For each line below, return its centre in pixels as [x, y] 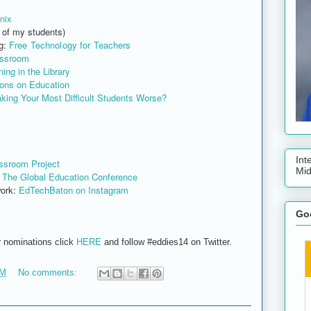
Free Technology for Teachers [70, 44]
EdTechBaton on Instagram [72, 190]
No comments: [49, 272]
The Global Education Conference [70, 176]
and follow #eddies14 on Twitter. [168, 242]
